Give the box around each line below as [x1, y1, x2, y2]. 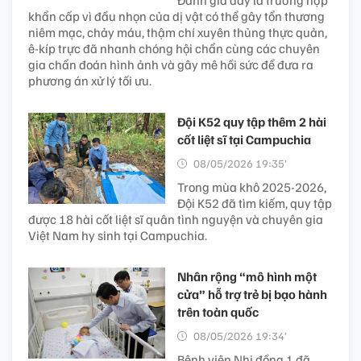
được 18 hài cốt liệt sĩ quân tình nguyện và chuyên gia [28, 210, 323, 227]
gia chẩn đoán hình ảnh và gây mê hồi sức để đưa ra [28, 56, 313, 73]
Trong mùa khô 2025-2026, [177, 178, 326, 195]
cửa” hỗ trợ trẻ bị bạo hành [177, 285, 327, 302]
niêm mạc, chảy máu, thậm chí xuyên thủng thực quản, [28, 23, 327, 40]
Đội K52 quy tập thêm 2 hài [177, 113, 326, 130]
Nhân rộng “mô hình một [177, 268, 317, 284]
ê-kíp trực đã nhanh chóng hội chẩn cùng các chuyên [28, 39, 320, 56]
